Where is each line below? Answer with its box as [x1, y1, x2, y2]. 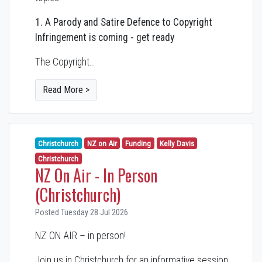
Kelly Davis [159, 139, 194, 148]
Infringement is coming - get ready [35, 31, 174, 43]
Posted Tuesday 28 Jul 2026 [35, 207, 128, 217]
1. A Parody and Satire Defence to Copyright [35, 16, 212, 28]
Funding [125, 139, 151, 148]
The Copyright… [35, 56, 95, 68]
